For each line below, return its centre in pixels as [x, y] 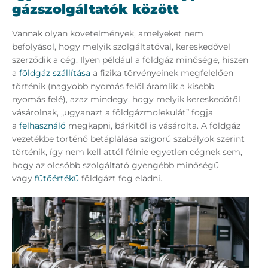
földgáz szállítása [55, 73]
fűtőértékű [57, 179]
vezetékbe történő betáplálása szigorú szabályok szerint [128, 139]
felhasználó [42, 126]
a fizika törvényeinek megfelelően [162, 73]
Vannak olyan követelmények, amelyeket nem [108, 34]
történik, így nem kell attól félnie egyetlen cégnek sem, [127, 152]
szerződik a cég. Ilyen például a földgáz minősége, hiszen [130, 60]
